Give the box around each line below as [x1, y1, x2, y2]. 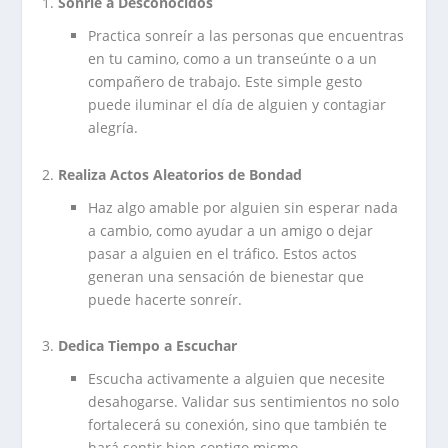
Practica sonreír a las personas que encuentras [88, 26, 405, 46]
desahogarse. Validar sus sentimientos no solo [88, 392, 400, 412]
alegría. [88, 118, 139, 138]
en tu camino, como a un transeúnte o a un [88, 49, 378, 69]
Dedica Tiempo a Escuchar [58, 336, 238, 356]
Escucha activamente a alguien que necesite [88, 369, 386, 389]
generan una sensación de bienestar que [88, 266, 365, 286]
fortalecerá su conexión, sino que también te [88, 415, 388, 435]
